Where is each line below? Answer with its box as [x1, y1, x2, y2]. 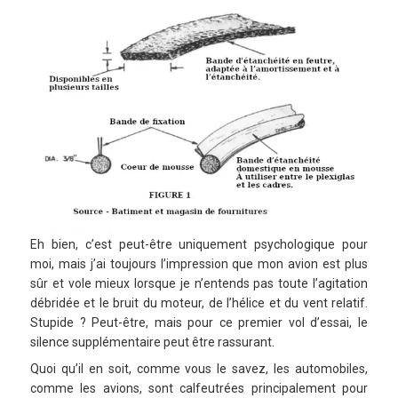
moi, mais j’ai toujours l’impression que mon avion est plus [30, 257, 368, 272]
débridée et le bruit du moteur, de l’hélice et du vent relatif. [30, 296, 368, 311]
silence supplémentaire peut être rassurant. [30, 335, 275, 350]
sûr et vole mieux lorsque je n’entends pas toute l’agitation [30, 276, 368, 291]
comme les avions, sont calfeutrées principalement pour [30, 381, 368, 396]
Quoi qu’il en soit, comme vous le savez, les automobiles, [30, 362, 368, 377]
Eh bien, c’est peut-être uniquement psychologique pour [30, 237, 368, 252]
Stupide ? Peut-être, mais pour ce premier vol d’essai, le [30, 315, 368, 330]
